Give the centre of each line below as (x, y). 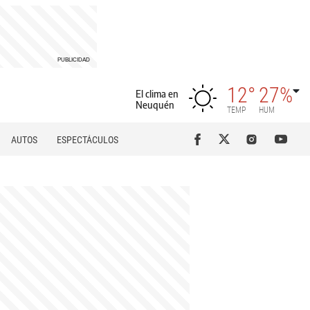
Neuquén (155, 104)
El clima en (157, 93)
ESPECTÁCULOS (88, 140)
